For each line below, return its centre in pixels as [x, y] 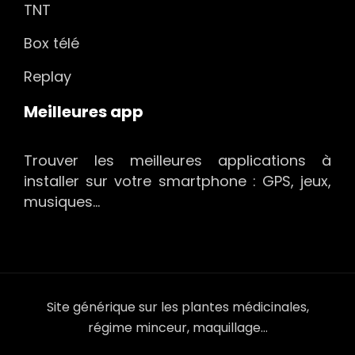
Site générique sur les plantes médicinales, [177, 307]
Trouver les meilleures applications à [177, 161]
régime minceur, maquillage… [177, 328]
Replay [48, 77]
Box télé [52, 44]
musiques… [62, 202]
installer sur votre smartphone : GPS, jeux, [177, 181]
